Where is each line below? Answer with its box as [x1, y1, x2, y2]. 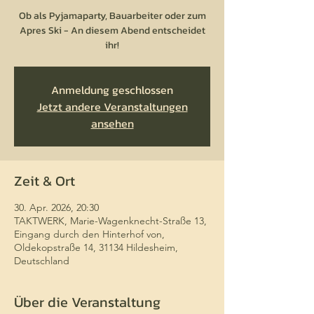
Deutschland [14, 254, 69, 267]
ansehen [90, 115, 134, 132]
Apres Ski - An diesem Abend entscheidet [19, 23, 205, 38]
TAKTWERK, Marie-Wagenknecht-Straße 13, [14, 214, 207, 227]
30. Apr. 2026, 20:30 [14, 201, 99, 214]
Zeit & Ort [14, 170, 75, 191]
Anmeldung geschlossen [51, 81, 173, 98]
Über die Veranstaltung [14, 292, 161, 313]
